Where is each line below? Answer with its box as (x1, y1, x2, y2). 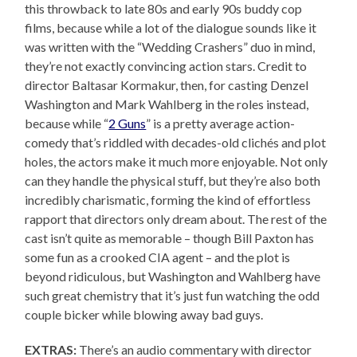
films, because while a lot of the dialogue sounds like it (25, 19, 317, 35)
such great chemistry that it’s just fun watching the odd (25, 287, 320, 303)
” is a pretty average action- (146, 115, 296, 131)
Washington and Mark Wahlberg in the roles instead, (25, 96, 309, 112)
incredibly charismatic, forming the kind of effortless (25, 191, 312, 207)
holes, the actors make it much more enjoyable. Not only (25, 153, 328, 169)
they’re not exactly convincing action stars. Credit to (25, 57, 308, 73)
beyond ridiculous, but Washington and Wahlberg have (25, 268, 321, 284)
